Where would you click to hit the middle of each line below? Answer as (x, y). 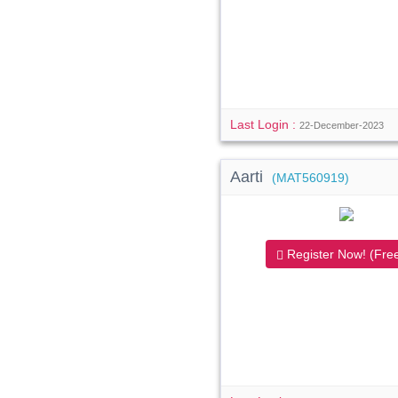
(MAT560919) (311, 178)
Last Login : (265, 124)
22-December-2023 (342, 125)
